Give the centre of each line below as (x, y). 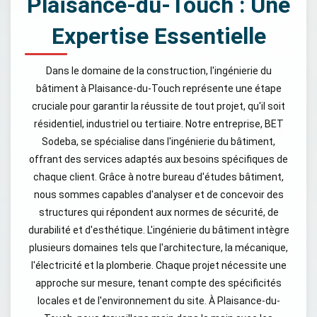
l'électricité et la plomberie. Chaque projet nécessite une (158, 265)
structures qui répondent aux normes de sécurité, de (158, 212)
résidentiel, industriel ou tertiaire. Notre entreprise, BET (158, 124)
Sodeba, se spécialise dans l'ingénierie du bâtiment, (158, 142)
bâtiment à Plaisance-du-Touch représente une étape (158, 88)
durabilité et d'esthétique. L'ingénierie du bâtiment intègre (158, 230)
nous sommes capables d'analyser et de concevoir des (158, 195)
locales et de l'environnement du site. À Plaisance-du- (158, 301)
